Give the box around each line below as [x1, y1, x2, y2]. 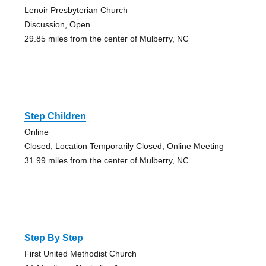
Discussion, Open [24, 19, 90, 29]
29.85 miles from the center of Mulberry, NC [24, 33, 189, 43]
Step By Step [24, 232, 83, 243]
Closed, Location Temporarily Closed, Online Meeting [24, 141, 224, 151]
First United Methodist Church [24, 248, 137, 258]
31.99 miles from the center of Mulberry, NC [24, 155, 189, 165]
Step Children [24, 110, 86, 121]
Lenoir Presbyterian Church [24, 5, 128, 15]
